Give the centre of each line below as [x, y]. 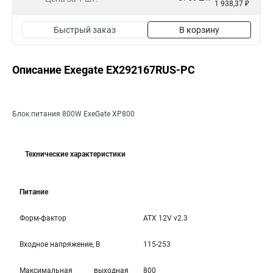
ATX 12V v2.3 [165, 218]
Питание [34, 192]
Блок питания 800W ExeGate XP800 [73, 114]
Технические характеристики [75, 154]
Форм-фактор [43, 218]
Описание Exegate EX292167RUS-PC [104, 70]
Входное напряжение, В [60, 244]
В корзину [199, 30]
